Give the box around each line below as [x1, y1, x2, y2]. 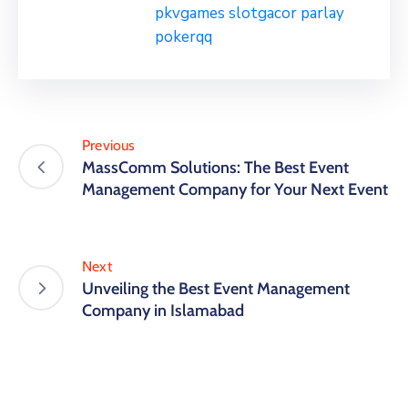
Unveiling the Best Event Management [82, 278, 350, 299]
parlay [301, 2, 344, 24]
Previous [82, 136, 136, 154]
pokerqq [155, 25, 212, 47]
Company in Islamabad [82, 300, 244, 321]
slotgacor [229, 2, 297, 24]
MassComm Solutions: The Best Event [82, 157, 349, 178]
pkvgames [155, 2, 225, 24]
